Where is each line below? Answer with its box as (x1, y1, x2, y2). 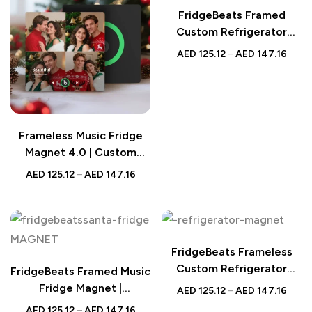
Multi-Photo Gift (37, 162, 124, 175)
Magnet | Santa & (187, 278, 276, 292)
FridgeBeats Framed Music (10, 264, 150, 278)
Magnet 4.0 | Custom (24, 145, 136, 159)
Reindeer (208, 295, 256, 309)
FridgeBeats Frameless (171, 244, 292, 258)
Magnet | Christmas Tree (166, 41, 297, 55)
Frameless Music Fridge (18, 128, 143, 142)
